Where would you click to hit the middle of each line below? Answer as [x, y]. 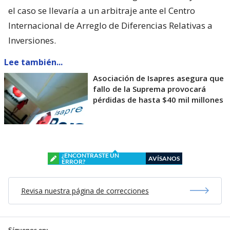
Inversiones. [32, 40]
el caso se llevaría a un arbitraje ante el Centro [102, 10]
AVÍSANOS [164, 158]
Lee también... [33, 62]
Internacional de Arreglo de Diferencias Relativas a [110, 25]
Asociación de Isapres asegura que [158, 78]
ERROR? [73, 161]
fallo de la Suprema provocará [149, 89]
